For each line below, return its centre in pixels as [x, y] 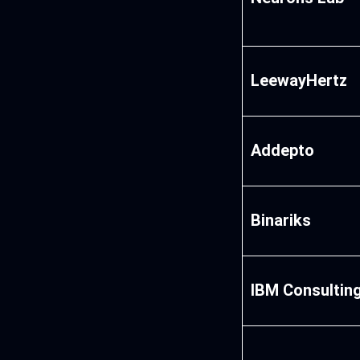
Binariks [281, 221]
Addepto [283, 151]
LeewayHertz [299, 81]
